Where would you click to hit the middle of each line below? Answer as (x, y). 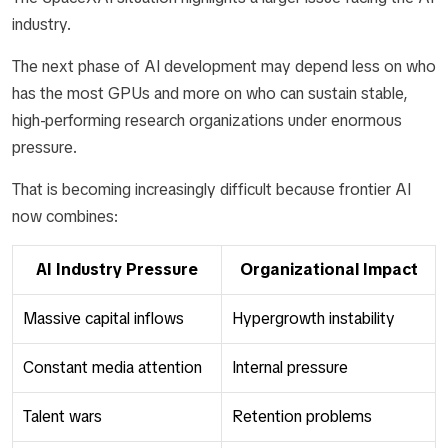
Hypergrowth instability (313, 318)
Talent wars (62, 416)
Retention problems (302, 416)
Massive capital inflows (103, 318)
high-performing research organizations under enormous (207, 120)
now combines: (65, 216)
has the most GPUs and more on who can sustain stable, (210, 93)
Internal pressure (290, 367)
